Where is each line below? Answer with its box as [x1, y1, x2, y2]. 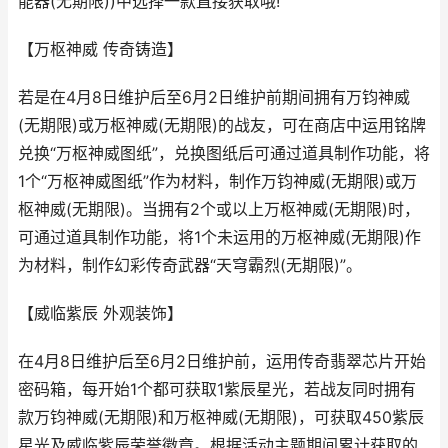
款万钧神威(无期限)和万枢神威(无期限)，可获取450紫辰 [18, 408, 424, 427]
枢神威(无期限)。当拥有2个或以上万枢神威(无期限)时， [18, 200, 420, 219]
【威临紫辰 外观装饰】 [18, 304, 183, 323]
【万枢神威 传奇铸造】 [18, 40, 183, 59]
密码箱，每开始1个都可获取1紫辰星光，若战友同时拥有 [18, 380, 416, 399]
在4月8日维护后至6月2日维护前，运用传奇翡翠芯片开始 [18, 352, 426, 371]
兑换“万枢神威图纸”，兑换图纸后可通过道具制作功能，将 [18, 144, 430, 163]
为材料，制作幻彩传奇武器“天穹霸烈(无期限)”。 [18, 256, 362, 275]
